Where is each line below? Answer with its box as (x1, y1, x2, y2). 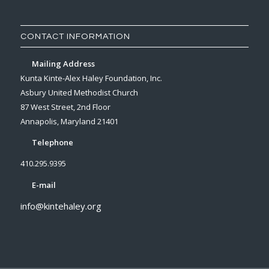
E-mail (29, 179, 56, 190)
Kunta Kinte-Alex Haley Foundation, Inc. (20, 73, 162, 84)
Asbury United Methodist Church (20, 87, 138, 98)
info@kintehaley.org (20, 199, 101, 212)
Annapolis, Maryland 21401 (20, 116, 118, 127)
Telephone (29, 137, 73, 148)
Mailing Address (29, 58, 95, 70)
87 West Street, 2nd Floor (20, 101, 110, 113)
